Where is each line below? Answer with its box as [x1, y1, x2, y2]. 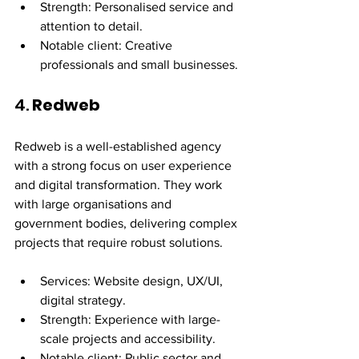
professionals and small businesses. [40, 57, 238, 71]
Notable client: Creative [40, 38, 175, 52]
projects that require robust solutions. [14, 235, 223, 249]
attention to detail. [40, 18, 143, 33]
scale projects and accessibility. [40, 331, 216, 345]
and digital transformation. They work [14, 177, 225, 192]
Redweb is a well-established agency [14, 139, 224, 153]
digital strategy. [40, 292, 126, 307]
